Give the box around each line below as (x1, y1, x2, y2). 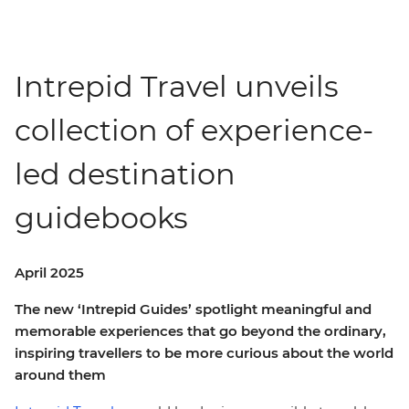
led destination (15, 156, 236, 192)
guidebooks (15, 200, 188, 236)
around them (15, 366, 106, 383)
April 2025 (15, 264, 84, 281)
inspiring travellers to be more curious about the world (15, 344, 393, 362)
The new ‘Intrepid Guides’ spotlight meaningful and (15, 300, 372, 318)
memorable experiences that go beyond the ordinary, (15, 322, 386, 340)
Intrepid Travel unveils (15, 68, 339, 104)
